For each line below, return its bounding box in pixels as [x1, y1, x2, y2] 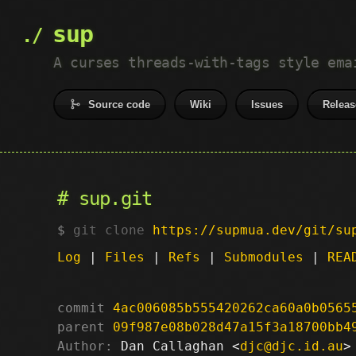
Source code [88, 99, 151, 110]
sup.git [78, 188, 153, 210]
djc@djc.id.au [240, 338, 343, 354]
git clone [73, 222, 153, 238]
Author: [57, 338, 113, 354]
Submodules [224, 249, 304, 265]
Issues [251, 99, 284, 110]
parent [57, 319, 105, 335]
